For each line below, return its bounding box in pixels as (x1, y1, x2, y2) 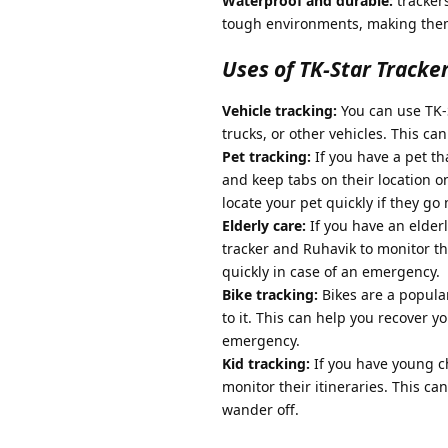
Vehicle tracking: (222, 101, 337, 121)
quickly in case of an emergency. (222, 262, 440, 282)
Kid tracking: (222, 354, 310, 374)
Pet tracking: (222, 147, 311, 167)
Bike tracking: (222, 285, 318, 305)
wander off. (222, 400, 299, 420)
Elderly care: (222, 216, 306, 236)
